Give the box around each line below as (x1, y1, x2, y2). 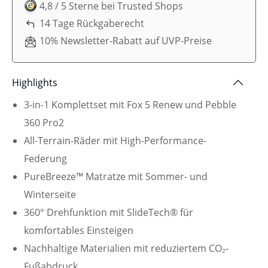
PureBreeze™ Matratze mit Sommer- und (24, 169, 208, 183)
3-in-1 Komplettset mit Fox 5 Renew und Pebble (24, 98, 236, 111)
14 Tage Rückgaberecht (39, 17, 144, 31)
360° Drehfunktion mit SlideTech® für (24, 205, 193, 219)
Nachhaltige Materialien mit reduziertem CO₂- (24, 241, 229, 255)
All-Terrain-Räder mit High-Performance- (24, 133, 206, 147)
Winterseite (24, 187, 76, 201)
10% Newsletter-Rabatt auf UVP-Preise (39, 33, 212, 47)
